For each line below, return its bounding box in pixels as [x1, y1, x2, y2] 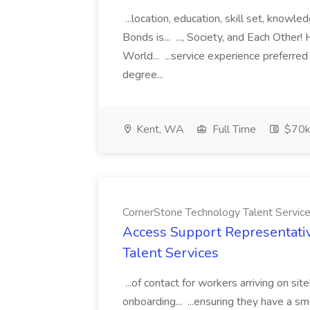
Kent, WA [134, 122, 184, 137]
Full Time [210, 122, 256, 137]
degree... [122, 67, 166, 82]
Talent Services [122, 244, 219, 262]
